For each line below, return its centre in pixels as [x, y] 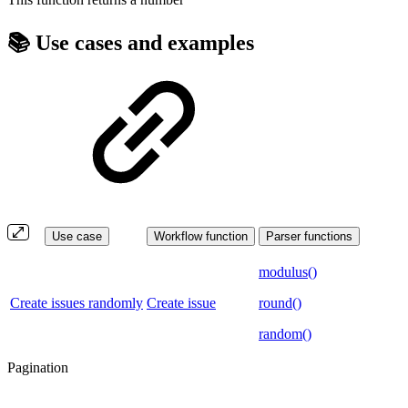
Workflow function [201, 236]
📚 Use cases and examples [131, 42]
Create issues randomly [76, 302]
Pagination [38, 367]
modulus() [288, 271]
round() [280, 302]
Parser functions [309, 236]
